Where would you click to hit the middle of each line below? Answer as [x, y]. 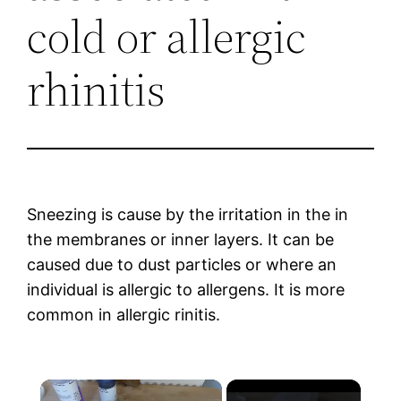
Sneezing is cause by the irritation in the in [188, 214]
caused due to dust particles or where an [182, 264]
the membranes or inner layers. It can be [181, 239]
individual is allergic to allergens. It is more [186, 289]
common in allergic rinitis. [124, 314]
